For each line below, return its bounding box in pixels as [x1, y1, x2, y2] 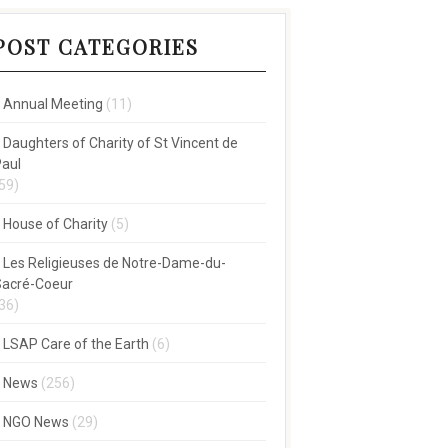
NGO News [2, 414, 69, 430]
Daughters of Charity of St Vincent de [2, 135, 238, 151]
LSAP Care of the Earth [2, 336, 149, 352]
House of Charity [2, 216, 108, 232]
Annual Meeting [2, 96, 103, 112]
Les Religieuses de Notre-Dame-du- [2, 255, 226, 271]
